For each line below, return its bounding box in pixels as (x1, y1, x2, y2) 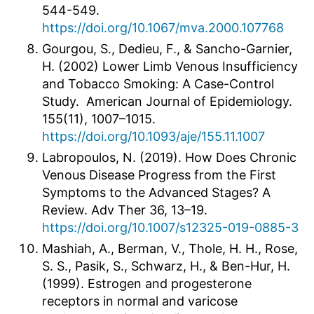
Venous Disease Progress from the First (42, 167, 276, 182)
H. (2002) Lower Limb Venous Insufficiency (42, 58, 298, 74)
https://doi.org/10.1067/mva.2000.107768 (42, 20, 284, 35)
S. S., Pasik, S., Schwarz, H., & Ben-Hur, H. (42, 258, 290, 273)
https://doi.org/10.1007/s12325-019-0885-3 (42, 219, 299, 235)
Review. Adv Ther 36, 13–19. (42, 202, 207, 217)
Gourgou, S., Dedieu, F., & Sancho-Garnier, (42, 41, 292, 56)
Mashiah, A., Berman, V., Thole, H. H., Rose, (42, 240, 298, 256)
